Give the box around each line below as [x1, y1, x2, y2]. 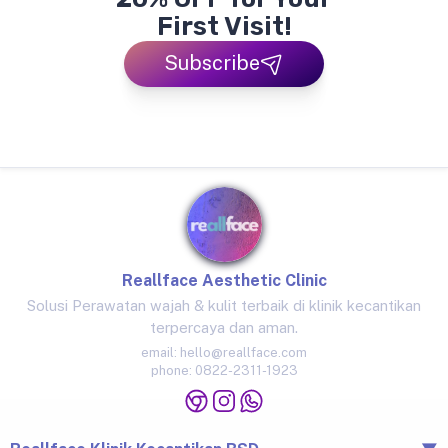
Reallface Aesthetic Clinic [121, 270, 327, 290]
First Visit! [156, 10, 292, 42]
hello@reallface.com [180, 345, 307, 361]
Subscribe [164, 50, 260, 75]
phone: [150, 363, 192, 379]
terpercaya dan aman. [150, 319, 298, 337]
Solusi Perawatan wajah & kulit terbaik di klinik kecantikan [27, 297, 421, 315]
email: [141, 345, 177, 361]
